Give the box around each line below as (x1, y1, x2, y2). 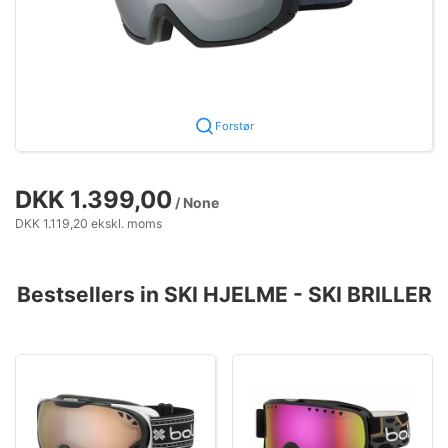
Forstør (214, 118, 254, 133)
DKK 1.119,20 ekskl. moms (15, 215, 162, 231)
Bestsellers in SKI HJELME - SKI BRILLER (16, 281, 432, 307)
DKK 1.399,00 (15, 184, 172, 214)
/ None (172, 193, 219, 211)
